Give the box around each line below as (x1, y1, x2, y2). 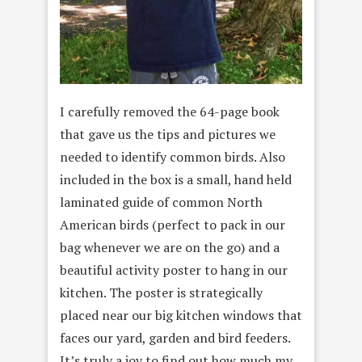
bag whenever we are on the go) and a (60, 238, 280, 257)
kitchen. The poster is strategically (60, 284, 263, 302)
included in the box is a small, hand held (60, 170, 292, 189)
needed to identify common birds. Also (60, 148, 285, 166)
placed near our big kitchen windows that (60, 306, 302, 325)
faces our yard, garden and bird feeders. (60, 329, 290, 347)
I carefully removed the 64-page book (60, 103, 280, 121)
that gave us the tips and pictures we (60, 125, 276, 144)
